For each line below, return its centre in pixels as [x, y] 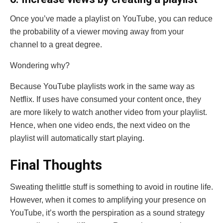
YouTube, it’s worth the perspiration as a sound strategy [107, 213]
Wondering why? [40, 66]
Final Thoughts [56, 165]
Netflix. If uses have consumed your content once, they [106, 100]
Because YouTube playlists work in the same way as [102, 87]
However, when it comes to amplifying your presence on [108, 200]
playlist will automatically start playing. [79, 138]
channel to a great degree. [57, 45]
